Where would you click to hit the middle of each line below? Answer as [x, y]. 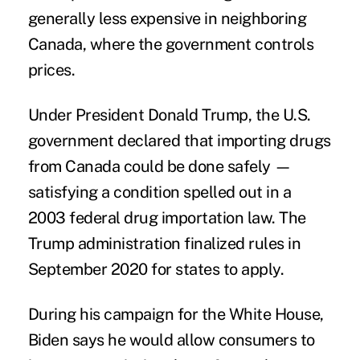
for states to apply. [216, 270]
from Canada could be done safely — [160, 167]
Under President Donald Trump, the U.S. [169, 115]
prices [49, 70]
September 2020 [88, 270]
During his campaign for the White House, [176, 315]
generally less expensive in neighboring [167, 19]
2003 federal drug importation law [150, 218]
